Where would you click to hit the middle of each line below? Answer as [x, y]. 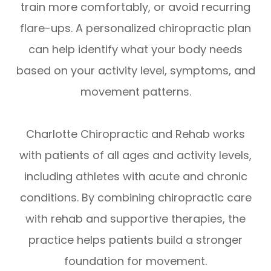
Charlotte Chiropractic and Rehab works [135, 134]
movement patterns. [135, 91]
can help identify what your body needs [135, 49]
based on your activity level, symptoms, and [135, 70]
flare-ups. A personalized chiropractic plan [135, 28]
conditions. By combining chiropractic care [135, 197]
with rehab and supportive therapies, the [135, 218]
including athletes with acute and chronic [135, 176]
